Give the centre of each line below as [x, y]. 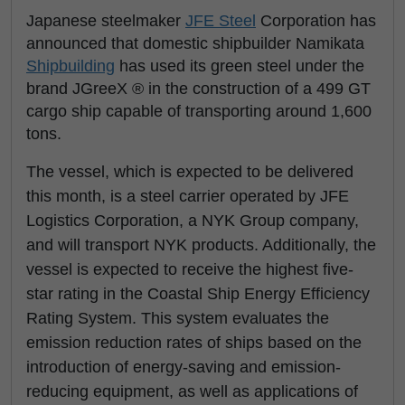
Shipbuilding [71, 66]
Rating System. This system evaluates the [178, 318]
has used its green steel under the [240, 66]
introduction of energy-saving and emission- [184, 367]
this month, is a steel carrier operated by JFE [188, 196]
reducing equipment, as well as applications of [192, 391]
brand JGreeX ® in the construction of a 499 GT [198, 89]
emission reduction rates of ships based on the [194, 343]
